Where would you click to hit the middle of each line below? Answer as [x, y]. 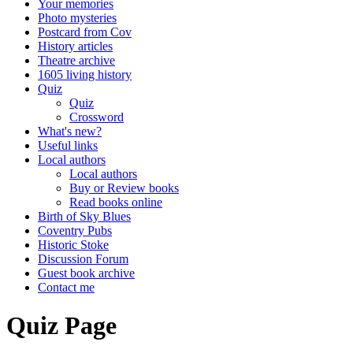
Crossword [97, 117]
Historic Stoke [73, 245]
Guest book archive [86, 273]
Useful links [68, 145]
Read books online [116, 202]
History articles [75, 46]
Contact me [66, 287]
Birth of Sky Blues [84, 216]
